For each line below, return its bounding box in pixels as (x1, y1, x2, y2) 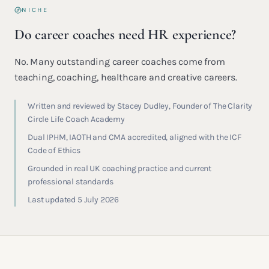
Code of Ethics (28, 145, 80, 156)
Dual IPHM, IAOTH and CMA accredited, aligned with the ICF (28, 132, 241, 142)
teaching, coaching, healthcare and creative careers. (14, 71, 237, 83)
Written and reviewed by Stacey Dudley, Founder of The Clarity (28, 101, 253, 111)
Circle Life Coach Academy (28, 114, 125, 124)
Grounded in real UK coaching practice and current (28, 163, 212, 174)
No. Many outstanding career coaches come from (14, 56, 225, 67)
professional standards (28, 177, 113, 187)
